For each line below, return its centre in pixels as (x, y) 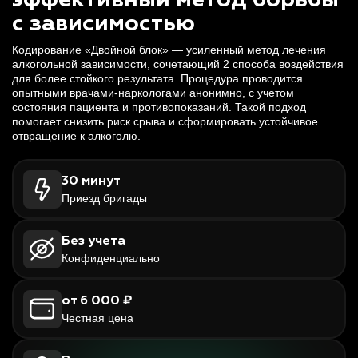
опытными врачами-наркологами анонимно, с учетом (153, 93)
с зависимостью (103, 24)
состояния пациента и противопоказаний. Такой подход (159, 107)
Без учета (93, 241)
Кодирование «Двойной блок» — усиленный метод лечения (169, 50)
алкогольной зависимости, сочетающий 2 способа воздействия (178, 64)
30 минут (91, 181)
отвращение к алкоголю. (76, 136)
